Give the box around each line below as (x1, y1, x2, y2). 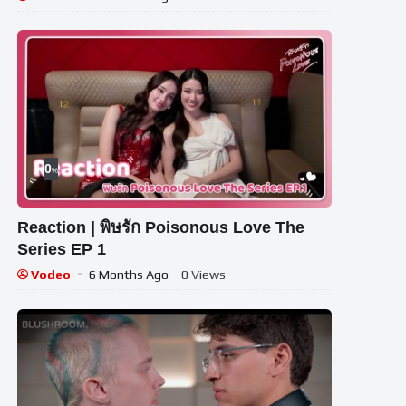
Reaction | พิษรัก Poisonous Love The (17, 217, 305, 237)
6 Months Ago (89, 266, 169, 282)
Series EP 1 (17, 239, 107, 258)
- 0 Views (173, 266, 227, 282)
